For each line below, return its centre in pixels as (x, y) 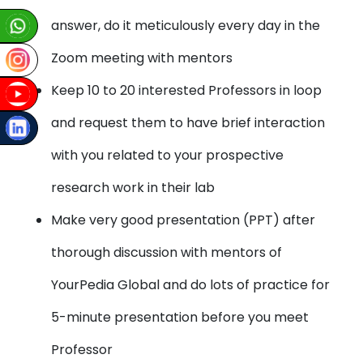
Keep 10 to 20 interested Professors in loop (187, 90)
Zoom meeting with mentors (142, 58)
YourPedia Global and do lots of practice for (191, 285)
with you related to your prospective (168, 155)
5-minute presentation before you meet (180, 317)
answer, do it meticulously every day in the (186, 26)
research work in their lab (133, 188)
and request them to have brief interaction (188, 123)
